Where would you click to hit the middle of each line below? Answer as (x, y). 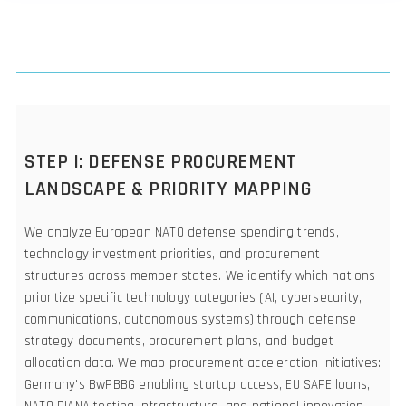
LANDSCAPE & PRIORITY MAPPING (168, 189)
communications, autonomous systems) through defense (191, 319)
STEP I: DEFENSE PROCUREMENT (161, 162)
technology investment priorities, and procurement (172, 254)
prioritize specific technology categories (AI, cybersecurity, (193, 297)
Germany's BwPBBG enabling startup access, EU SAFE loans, (198, 384)
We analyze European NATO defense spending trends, (182, 232)
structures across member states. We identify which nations (200, 275)
